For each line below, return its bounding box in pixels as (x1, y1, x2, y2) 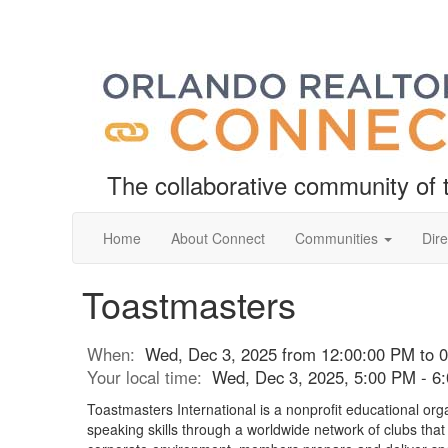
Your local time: (87, 365, 212, 389)
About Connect (171, 228, 265, 248)
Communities (295, 228, 378, 248)
